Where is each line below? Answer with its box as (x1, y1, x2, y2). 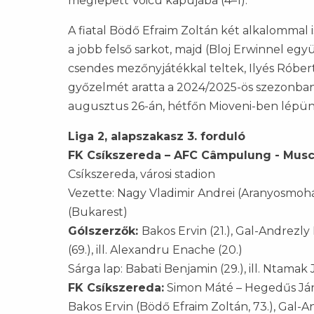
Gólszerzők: (68, 224, 142, 238)
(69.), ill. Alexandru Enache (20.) (68, 243, 243, 257)
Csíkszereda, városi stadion (68, 168, 215, 182)
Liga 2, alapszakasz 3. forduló (68, 130, 245, 144)
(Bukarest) (68, 205, 128, 219)
